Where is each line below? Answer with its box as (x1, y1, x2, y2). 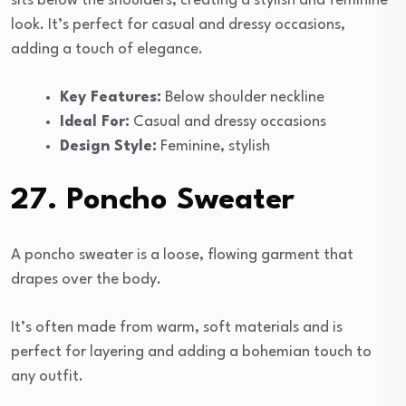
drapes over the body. (11, 271, 161, 287)
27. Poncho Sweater (11, 185, 295, 216)
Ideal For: (60, 113, 130, 130)
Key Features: (60, 89, 161, 105)
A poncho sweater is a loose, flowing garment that (11, 246, 353, 263)
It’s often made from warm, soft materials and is (11, 319, 343, 335)
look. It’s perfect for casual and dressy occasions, (11, 16, 345, 33)
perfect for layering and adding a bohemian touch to (11, 343, 372, 360)
